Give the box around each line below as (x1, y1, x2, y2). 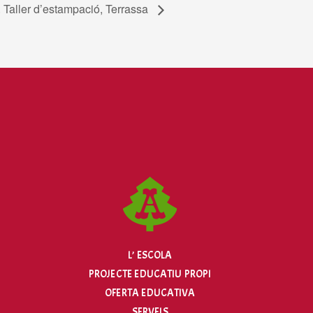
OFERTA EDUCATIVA (105, 286, 196, 300)
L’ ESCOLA (128, 249, 173, 262)
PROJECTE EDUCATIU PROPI (89, 268, 212, 281)
